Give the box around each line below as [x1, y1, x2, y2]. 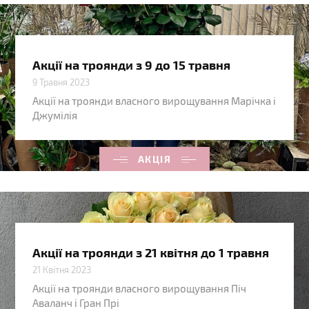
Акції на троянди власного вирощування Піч [32, 282, 247, 295]
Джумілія [32, 109, 78, 122]
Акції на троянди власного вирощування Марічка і [32, 94, 277, 108]
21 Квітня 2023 [32, 264, 92, 276]
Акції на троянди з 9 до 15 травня [32, 57, 231, 72]
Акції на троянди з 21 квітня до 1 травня [32, 245, 270, 260]
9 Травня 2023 [32, 77, 90, 88]
